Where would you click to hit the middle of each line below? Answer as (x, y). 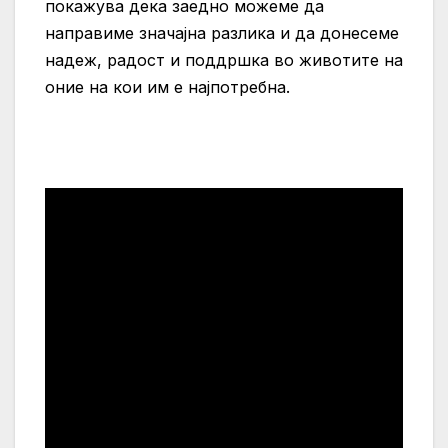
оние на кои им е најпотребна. (167, 87)
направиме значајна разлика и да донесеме (222, 33)
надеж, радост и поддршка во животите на (224, 60)
